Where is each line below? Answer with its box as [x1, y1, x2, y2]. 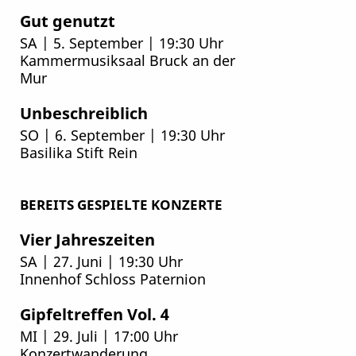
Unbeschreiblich [19, 101, 148, 124]
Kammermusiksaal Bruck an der [19, 50, 235, 71]
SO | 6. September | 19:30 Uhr [19, 125, 225, 145]
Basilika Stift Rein [19, 142, 137, 163]
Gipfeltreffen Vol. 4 [19, 302, 169, 325]
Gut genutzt [19, 9, 115, 32]
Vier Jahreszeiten [19, 227, 155, 250]
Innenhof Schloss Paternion [19, 269, 206, 289]
